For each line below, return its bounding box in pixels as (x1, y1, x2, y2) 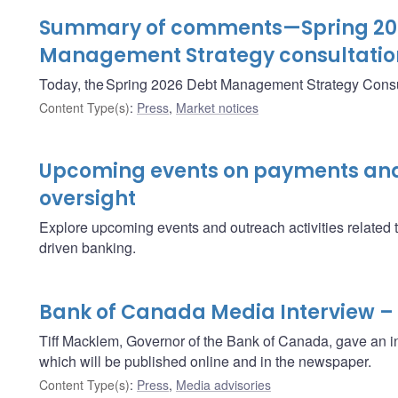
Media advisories (176, 375, 271, 394)
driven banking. (39, 236, 136, 258)
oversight (39, 184, 136, 212)
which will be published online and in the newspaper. (39, 350, 371, 371)
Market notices (176, 98, 259, 116)
